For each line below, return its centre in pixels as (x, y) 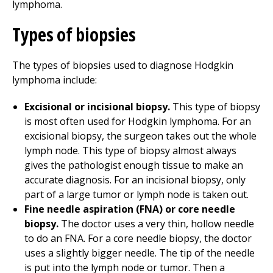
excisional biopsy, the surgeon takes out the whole (140, 136)
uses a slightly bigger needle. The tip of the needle (140, 253)
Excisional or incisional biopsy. (97, 107)
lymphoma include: (55, 80)
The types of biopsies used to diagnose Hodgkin (123, 65)
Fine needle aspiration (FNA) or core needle (130, 209)
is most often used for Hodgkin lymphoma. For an (138, 121)
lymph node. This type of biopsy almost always (130, 151)
